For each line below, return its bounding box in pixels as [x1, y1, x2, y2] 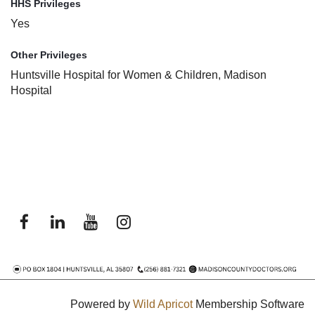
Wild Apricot [133, 298, 193, 311]
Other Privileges [11, 49, 87, 61]
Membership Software [193, 298, 304, 311]
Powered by [70, 298, 133, 311]
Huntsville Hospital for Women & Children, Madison [11, 69, 266, 82]
